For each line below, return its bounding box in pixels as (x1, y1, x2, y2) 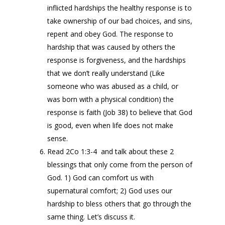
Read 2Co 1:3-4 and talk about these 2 (47, 147, 174, 156)
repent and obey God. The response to (47, 29, 173, 39)
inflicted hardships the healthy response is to (47, 3, 192, 13)
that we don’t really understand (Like (47, 68, 165, 78)
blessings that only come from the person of (47, 160, 192, 169)
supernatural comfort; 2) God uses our (47, 186, 172, 195)
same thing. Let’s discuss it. (47, 212, 135, 221)
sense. (47, 134, 68, 143)
